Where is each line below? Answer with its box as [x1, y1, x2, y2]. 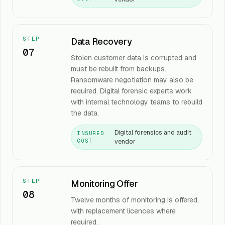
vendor [115, 137, 136, 146]
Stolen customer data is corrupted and [71, 53, 196, 62]
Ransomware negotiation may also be [71, 75, 193, 84]
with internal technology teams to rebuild [71, 97, 202, 106]
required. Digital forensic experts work [71, 86, 192, 95]
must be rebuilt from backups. [71, 64, 166, 73]
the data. [71, 108, 99, 118]
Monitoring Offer [71, 178, 138, 189]
